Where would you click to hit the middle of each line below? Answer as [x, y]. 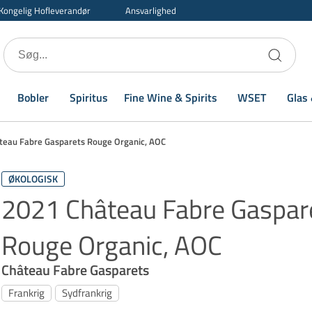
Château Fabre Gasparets [75, 270]
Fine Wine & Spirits [170, 97]
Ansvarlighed [151, 10]
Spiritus [89, 97]
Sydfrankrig [87, 293]
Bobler [33, 97]
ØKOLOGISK [33, 179]
